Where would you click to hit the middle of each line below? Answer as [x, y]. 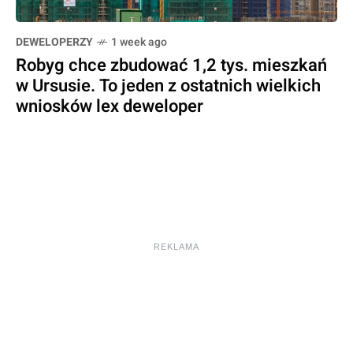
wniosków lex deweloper [110, 107]
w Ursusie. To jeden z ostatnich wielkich [168, 86]
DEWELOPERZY [54, 43]
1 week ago [139, 43]
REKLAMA [176, 247]
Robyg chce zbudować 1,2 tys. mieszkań [171, 66]
